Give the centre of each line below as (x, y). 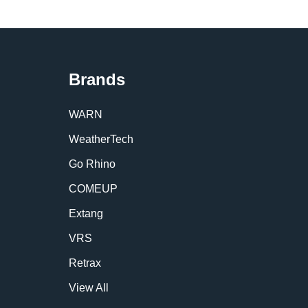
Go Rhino (92, 164)
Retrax (85, 263)
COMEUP (93, 189)
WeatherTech (101, 139)
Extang (86, 213)
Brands (97, 79)
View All (89, 288)
